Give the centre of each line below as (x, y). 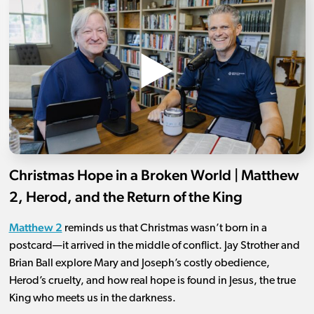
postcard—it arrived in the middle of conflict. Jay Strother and (154, 246)
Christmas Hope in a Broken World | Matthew (154, 175)
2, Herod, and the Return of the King (125, 196)
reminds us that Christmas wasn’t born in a (164, 228)
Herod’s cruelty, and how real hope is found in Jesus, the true (152, 281)
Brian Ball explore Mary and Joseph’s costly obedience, (139, 263)
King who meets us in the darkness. (92, 298)
